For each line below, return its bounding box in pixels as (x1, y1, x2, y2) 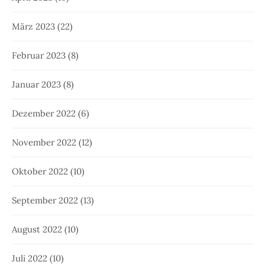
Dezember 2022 (12, 107, 76, 119)
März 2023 (12, 20, 55, 32)
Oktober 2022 (12, 165, 68, 177)
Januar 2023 (12, 78, 61, 90)
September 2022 (12, 194, 78, 206)
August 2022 (12, 223, 62, 235)
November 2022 (12, 136, 76, 148)
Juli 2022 (12, 252, 47, 264)
